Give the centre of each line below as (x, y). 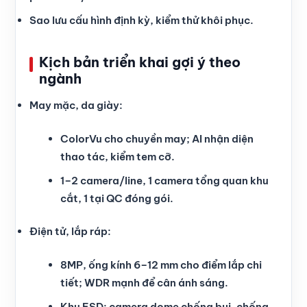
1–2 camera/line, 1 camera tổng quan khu (164, 180)
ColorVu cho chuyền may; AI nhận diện (157, 138)
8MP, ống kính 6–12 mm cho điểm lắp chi (161, 265)
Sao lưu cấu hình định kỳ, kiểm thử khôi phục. (142, 21)
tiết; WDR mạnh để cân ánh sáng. (144, 282)
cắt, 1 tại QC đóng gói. (117, 198)
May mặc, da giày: (76, 106)
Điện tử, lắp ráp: (70, 232)
